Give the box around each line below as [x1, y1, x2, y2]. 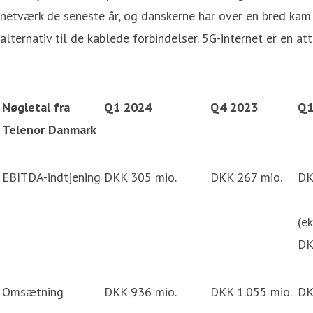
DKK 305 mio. [104, 168, 177, 185]
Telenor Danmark [2, 121, 96, 138]
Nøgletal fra [2, 99, 70, 115]
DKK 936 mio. [104, 283, 177, 300]
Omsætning [2, 283, 64, 300]
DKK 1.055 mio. [210, 283, 292, 300]
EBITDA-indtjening [2, 168, 101, 185]
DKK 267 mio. [210, 168, 282, 185]
